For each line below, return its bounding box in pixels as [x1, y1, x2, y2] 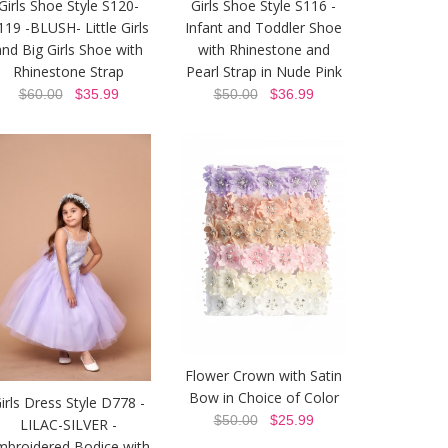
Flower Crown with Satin [185, 366, 342, 386]
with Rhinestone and [197, 40, 330, 60]
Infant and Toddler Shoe [185, 18, 342, 38]
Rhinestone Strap [13, 62, 124, 82]
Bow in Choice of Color [188, 388, 339, 408]
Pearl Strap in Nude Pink [185, 62, 342, 82]
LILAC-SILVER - [20, 415, 117, 435]
